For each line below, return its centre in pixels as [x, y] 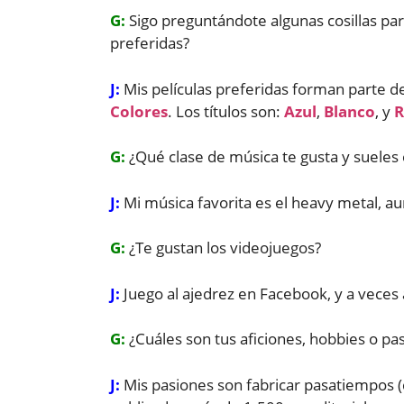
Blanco [349, 111]
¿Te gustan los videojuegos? [225, 248]
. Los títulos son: [226, 111]
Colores [139, 111]
